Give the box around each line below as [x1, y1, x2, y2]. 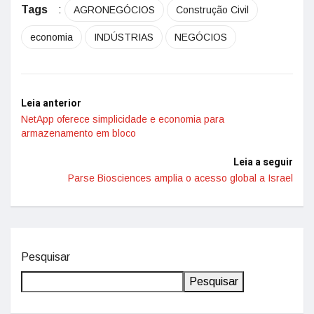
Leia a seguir [233, 155, 293, 170]
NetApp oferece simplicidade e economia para [21, 114, 224, 125]
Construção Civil [176, 4, 249, 15]
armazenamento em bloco [21, 128, 136, 139]
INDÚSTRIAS [94, 32, 153, 43]
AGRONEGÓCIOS [74, 4, 155, 15]
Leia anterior [21, 96, 81, 111]
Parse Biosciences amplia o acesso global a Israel [68, 172, 293, 184]
